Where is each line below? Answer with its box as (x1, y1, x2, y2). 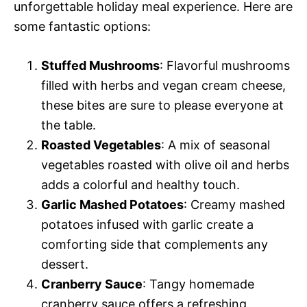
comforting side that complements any (41, 236, 268, 251)
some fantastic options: (14, 19, 151, 34)
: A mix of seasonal (161, 137, 270, 152)
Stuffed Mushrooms (41, 58, 160, 73)
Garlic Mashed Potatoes (41, 197, 184, 212)
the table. (41, 117, 96, 132)
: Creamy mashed (184, 197, 285, 212)
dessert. (41, 256, 88, 271)
